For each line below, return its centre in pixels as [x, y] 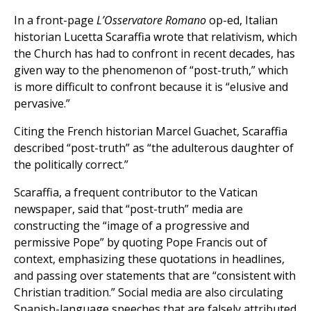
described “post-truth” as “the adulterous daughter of [154, 148]
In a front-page [55, 20]
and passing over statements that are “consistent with [155, 276]
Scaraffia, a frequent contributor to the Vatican [136, 193]
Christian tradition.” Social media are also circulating [149, 293]
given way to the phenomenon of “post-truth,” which [151, 70]
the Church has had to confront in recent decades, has [154, 54]
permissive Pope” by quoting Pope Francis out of [141, 243]
